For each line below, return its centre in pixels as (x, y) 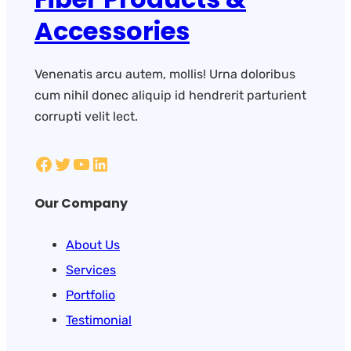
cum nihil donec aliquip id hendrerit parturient (170, 96)
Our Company (81, 204)
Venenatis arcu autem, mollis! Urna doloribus (165, 74)
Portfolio (90, 295)
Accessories (112, 31)
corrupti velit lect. (86, 117)
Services (91, 270)
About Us (93, 245)
